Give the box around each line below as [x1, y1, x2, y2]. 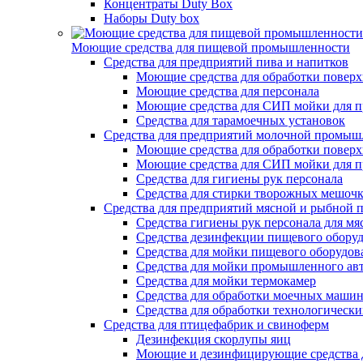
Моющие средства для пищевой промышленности [71, 41, 350, 54]
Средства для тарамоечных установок [136, 113, 345, 127]
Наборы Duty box [104, 11, 199, 25]
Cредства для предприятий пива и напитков [104, 55, 348, 69]
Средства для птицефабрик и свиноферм [104, 318, 329, 331]
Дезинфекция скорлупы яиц [136, 332, 291, 346]
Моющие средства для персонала [136, 84, 319, 98]
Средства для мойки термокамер [136, 274, 316, 288]
